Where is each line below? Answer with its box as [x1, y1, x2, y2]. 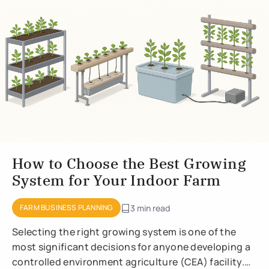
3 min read [130, 202, 171, 214]
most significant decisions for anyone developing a [12, 240, 250, 253]
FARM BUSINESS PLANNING [20, 202, 113, 213]
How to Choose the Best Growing [12, 153, 246, 173]
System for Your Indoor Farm [12, 170, 221, 190]
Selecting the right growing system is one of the [12, 225, 237, 238]
